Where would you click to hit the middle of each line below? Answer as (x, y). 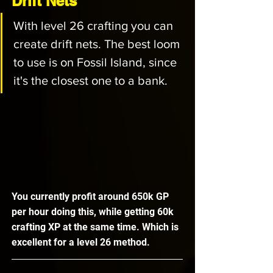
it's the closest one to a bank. (92, 81)
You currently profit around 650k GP (91, 197)
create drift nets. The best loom (98, 44)
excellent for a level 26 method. (82, 243)
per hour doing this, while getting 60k (94, 212)
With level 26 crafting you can (95, 26)
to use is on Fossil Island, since (97, 62)
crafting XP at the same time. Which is (96, 227)
